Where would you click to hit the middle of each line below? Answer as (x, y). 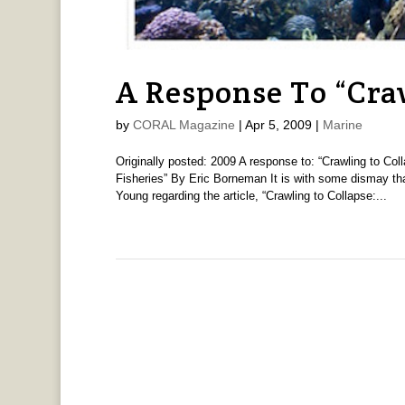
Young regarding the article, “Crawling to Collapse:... (251, 195)
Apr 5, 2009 (278, 124)
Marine (342, 124)
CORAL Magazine (184, 124)
